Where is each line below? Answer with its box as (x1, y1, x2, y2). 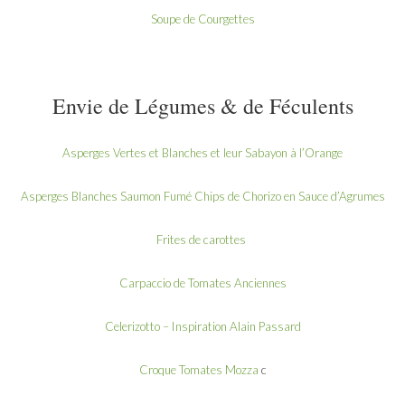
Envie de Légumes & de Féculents (52, 90, 353, 120)
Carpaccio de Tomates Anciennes (118, 275, 287, 290)
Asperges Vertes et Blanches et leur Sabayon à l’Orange (62, 145, 343, 160)
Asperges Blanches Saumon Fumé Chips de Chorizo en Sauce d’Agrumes (20, 188, 385, 203)
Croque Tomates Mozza (138, 362, 259, 377)
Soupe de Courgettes (150, 11, 255, 26)
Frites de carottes (156, 231, 249, 247)
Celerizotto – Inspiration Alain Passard (104, 318, 301, 334)
